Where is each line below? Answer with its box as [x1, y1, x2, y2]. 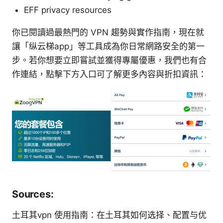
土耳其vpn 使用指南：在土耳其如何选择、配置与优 [12, 210, 207, 220]
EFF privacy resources [24, 4, 111, 15]
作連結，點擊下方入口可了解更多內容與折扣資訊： [12, 69, 207, 79]
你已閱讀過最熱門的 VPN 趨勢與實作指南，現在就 [12, 27, 204, 37]
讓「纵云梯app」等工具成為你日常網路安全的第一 [12, 41, 205, 51]
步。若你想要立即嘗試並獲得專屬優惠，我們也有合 [12, 55, 207, 65]
